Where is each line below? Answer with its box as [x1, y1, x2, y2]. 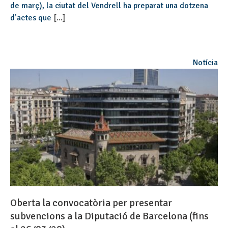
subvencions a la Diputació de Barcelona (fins [10, 210, 209, 223]
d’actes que [10, 12, 53, 23]
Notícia [193, 57, 218, 68]
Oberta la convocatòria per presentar [10, 196, 172, 210]
